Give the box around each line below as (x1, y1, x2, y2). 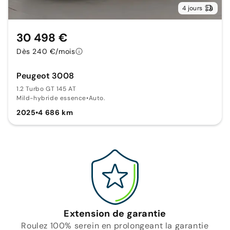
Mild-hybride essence (16, 94, 86, 103)
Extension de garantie (64, 207, 166, 220)
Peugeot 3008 (16, 70, 74, 82)
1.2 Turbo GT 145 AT (16, 85, 76, 93)
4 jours (182, 4, 202, 13)
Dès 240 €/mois (16, 47, 75, 56)
